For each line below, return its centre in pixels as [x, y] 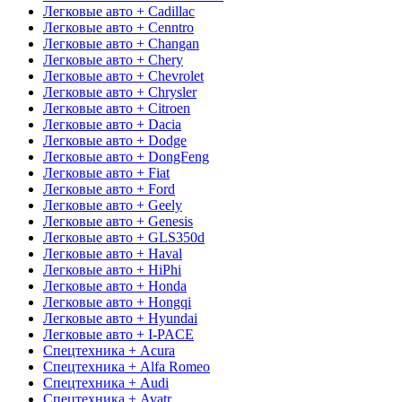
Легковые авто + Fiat [106, 172]
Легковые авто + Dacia [112, 124]
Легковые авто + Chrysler [120, 92]
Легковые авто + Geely [113, 205]
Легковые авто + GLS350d [124, 237]
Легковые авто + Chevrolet [123, 75]
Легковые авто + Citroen [117, 108]
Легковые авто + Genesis [118, 221]
